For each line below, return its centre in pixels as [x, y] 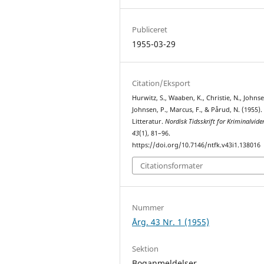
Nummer [148, 208]
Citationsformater [172, 166]
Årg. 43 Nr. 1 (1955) [171, 222]
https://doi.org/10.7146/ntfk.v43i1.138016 [197, 145]
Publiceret [150, 29]
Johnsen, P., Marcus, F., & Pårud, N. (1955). [197, 109]
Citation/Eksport [161, 83]
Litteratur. [149, 121]
